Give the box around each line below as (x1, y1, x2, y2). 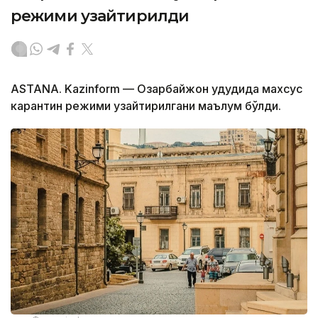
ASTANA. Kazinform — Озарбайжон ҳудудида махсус (11, 82, 302, 97)
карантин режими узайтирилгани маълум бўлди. (11, 99, 281, 114)
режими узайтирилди (11, 6, 190, 26)
